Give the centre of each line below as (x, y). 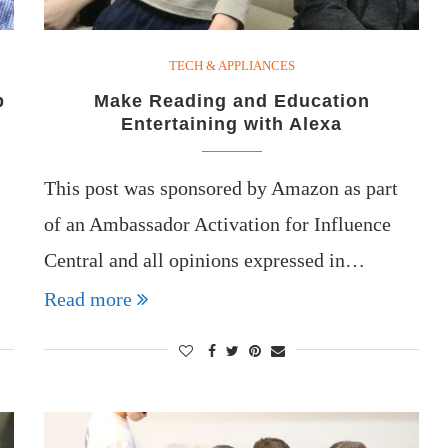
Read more (88, 298)
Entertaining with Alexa (232, 123)
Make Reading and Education (231, 100)
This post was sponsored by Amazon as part (221, 187)
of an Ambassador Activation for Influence (218, 223)
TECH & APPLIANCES (231, 65)
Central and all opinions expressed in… (205, 259)
